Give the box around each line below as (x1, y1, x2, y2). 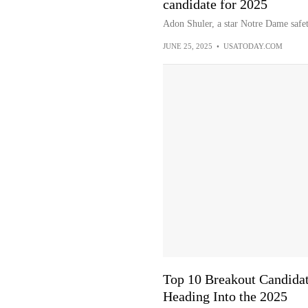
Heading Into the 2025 (162, 289, 287, 304)
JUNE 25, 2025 (162, 42, 212, 50)
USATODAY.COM (223, 42, 283, 50)
